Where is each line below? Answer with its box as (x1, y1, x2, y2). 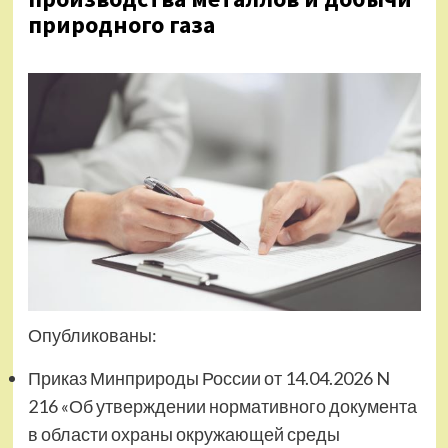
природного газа (27, 9, 215, 40)
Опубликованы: (27, 324, 157, 347)
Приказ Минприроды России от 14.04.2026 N (27, 367, 390, 390)
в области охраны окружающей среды (27, 423, 340, 446)
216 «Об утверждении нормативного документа (27, 395, 417, 418)
